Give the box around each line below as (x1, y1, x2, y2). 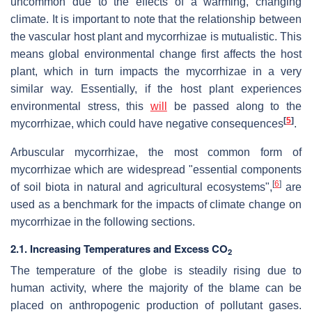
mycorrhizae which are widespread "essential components (10, 163, 302, 175)
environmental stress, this (10, 100, 150, 112)
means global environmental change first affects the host (10, 47, 302, 60)
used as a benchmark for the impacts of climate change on (10, 198, 302, 210)
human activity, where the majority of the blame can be (10, 281, 302, 294)
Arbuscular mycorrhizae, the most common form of (10, 146, 302, 158)
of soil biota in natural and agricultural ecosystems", (10, 180, 273, 193)
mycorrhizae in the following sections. (10, 215, 195, 228)
